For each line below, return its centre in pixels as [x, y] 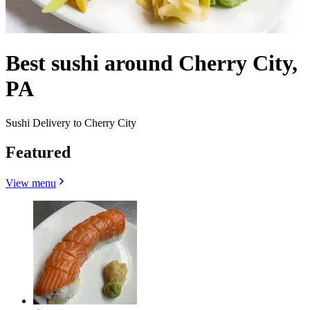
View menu [31, 183]
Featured [38, 152]
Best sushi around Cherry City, [152, 63]
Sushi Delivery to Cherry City [71, 122]
